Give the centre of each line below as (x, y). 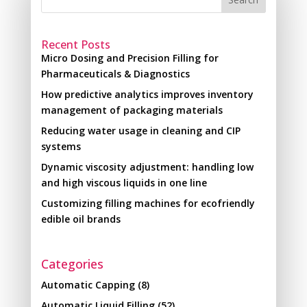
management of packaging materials (132, 110)
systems (61, 147)
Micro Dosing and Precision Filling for (130, 58)
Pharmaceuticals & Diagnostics (115, 74)
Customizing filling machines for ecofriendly (148, 204)
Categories (72, 263)
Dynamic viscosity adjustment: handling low (147, 167)
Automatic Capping (88, 284)
